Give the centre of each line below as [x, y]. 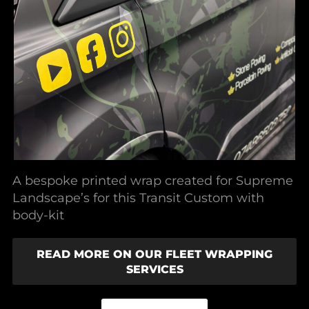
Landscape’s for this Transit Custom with [138, 198]
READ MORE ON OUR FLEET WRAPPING [154, 254]
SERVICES [154, 269]
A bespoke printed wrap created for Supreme [153, 181]
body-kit [38, 215]
